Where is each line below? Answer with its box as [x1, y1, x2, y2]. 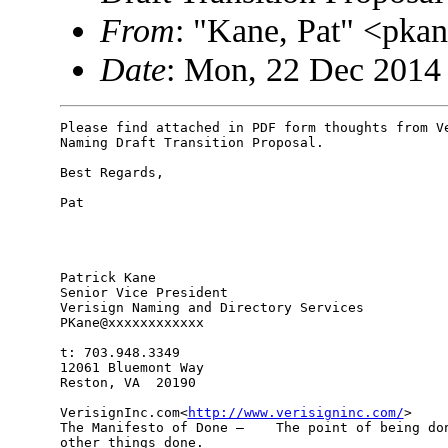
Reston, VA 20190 [59, 375, 196, 391]
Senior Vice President [59, 285, 228, 301]
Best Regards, [59, 165, 164, 181]
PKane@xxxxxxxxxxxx [59, 315, 204, 331]
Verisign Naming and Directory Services [59, 300, 364, 316]
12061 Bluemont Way [59, 360, 204, 376]
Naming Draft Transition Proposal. [59, 135, 324, 151]
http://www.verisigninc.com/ [187, 405, 404, 421]
